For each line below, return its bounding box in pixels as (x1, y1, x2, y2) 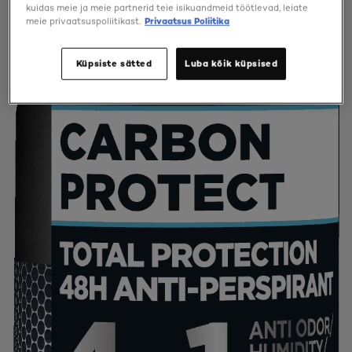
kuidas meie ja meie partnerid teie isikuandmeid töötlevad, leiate (26, 2, 309, 13)
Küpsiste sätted (75, 57, 152, 69)
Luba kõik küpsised (185, 57, 278, 69)
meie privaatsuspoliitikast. (26, 15, 141, 27)
